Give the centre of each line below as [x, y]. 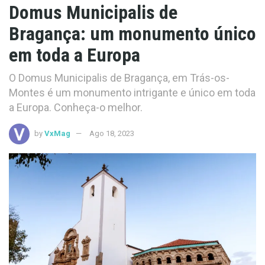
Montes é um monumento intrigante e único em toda [132, 92]
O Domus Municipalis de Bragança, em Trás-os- [119, 77]
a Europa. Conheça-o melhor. [76, 107]
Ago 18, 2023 [112, 133]
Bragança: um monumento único [132, 34]
